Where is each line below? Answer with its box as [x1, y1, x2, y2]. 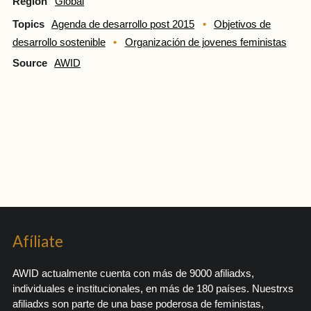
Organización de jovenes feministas [124, 37, 287, 49]
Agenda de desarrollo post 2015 [51, 19, 195, 31]
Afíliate [12, 231, 63, 251]
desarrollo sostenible [12, 37, 106, 49]
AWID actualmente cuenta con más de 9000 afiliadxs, [12, 267, 254, 279]
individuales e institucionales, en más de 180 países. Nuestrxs [12, 283, 294, 294]
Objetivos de [213, 19, 271, 31]
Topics [12, 19, 44, 31]
